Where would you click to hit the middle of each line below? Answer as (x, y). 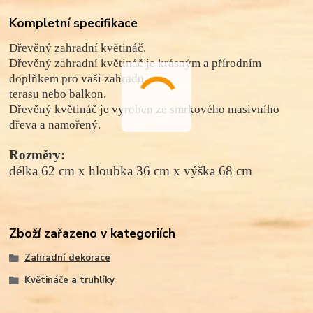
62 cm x (64, 171)
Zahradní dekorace (67, 258)
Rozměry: (37, 155)
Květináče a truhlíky (69, 280)
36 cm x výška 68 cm (193, 171)
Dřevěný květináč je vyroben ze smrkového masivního (145, 110)
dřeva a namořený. (55, 125)
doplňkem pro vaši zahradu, (78, 79)
